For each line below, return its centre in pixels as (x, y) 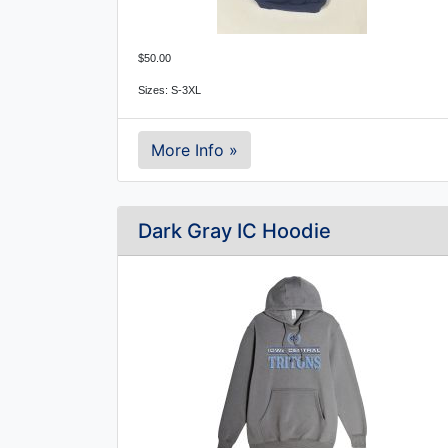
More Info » (194, 150)
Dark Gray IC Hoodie (234, 231)
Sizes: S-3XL (169, 90)
